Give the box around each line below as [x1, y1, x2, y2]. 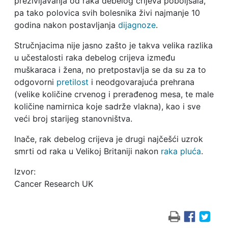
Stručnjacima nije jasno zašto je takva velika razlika [14, 40, 213, 51]
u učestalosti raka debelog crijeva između [14, 52, 175, 63]
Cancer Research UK [14, 179, 93, 189]
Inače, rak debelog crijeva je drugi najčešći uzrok [14, 134, 203, 145]
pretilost [56, 77, 89, 88]
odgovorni [14, 77, 56, 88]
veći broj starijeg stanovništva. [14, 113, 132, 124]
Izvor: [14, 166, 36, 177]
